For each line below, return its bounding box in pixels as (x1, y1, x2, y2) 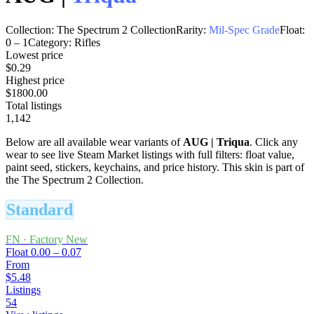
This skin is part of (219, 161, 304, 173)
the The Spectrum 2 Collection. (6, 173, 144, 186)
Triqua (217, 135, 250, 148)
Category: (28, 36, 71, 48)
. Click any (250, 135, 298, 148)
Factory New (29, 233, 88, 245)
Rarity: (176, 23, 206, 36)
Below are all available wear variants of (6, 135, 183, 148)
